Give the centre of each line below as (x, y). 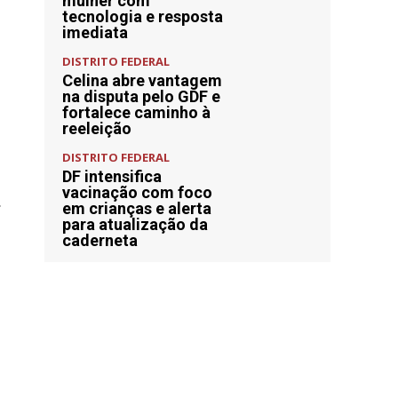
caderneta (100, 240)
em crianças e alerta (137, 208)
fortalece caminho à (136, 112)
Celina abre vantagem (142, 80)
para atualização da (135, 224)
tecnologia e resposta (143, 16)
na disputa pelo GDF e (141, 96)
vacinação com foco (137, 192)
